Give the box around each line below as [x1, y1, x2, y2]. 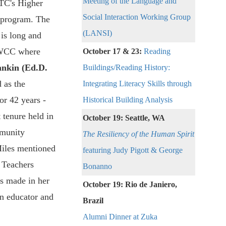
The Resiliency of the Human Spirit [83, 130, 194, 139]
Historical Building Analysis [83, 95, 173, 104]
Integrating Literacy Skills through [83, 79, 192, 88]
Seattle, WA [125, 114, 165, 123]
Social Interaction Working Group [83, 13, 191, 22]
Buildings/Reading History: [83, 63, 170, 72]
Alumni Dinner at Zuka [83, 212, 157, 221]
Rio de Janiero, [125, 180, 177, 189]
